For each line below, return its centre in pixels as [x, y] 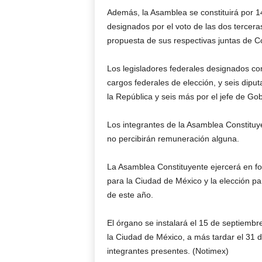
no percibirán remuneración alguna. [173, 139]
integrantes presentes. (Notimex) [168, 251]
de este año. [130, 195]
